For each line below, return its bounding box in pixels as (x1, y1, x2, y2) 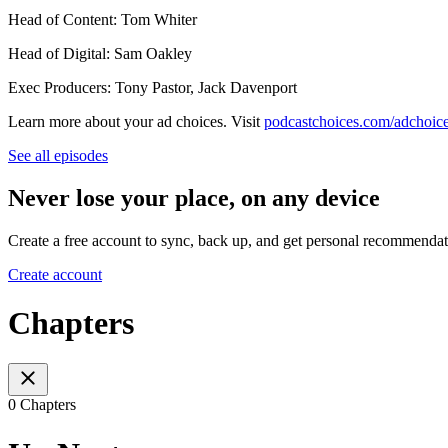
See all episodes (8, 146, 108, 164)
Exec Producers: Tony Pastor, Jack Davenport (8, 78, 297, 96)
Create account (8, 265, 102, 283)
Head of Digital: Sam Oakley (8, 44, 192, 62)
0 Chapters (8, 396, 76, 414)
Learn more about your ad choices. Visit (8, 112, 264, 130)
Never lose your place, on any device (8, 184, 380, 211)
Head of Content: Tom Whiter (8, 10, 197, 28)
